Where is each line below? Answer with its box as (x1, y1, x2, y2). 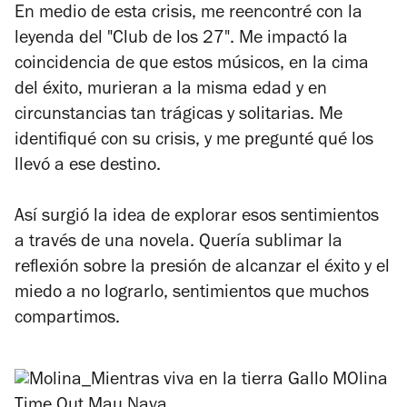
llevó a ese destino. (15, 157, 161, 176)
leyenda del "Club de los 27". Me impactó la (15, 30, 348, 49)
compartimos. (15, 310, 120, 329)
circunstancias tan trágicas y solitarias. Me (15, 106, 342, 125)
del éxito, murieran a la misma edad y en (15, 81, 327, 100)
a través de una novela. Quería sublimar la (15, 233, 342, 253)
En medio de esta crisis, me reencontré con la (15, 5, 362, 24)
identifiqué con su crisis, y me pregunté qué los (15, 132, 373, 151)
